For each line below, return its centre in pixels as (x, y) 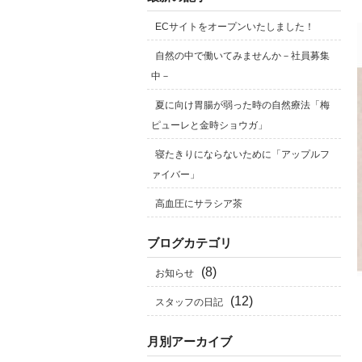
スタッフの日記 (189, 302)
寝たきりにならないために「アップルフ (242, 154)
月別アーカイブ (189, 341)
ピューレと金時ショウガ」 (209, 125)
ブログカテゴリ (189, 243)
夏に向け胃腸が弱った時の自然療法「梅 (242, 105)
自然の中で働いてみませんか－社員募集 (242, 56)
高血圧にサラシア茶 (199, 204)
